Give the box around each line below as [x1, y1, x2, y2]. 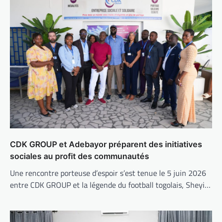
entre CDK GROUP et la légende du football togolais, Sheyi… [10, 178, 211, 191]
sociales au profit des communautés [10, 151, 149, 161]
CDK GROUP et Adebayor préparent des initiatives [10, 139, 202, 149]
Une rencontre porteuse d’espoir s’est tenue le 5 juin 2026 [10, 166, 206, 179]
